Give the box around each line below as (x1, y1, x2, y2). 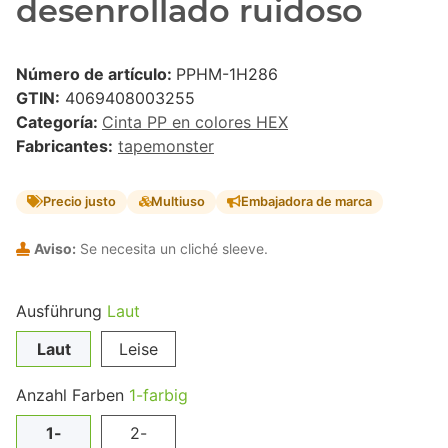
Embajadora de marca (240, 194, 372, 210)
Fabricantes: (16, 136, 113, 157)
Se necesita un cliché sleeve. (76, 239, 268, 257)
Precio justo (43, 194, 117, 210)
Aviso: (34, 239, 76, 257)
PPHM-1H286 (176, 64, 278, 85)
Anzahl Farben (16, 384, 129, 405)
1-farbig (129, 384, 188, 405)
